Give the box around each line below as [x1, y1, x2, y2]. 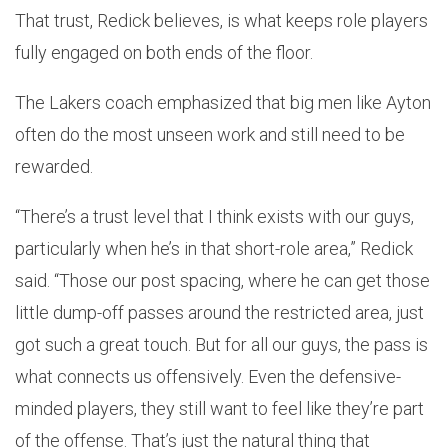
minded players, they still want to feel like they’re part [15, 398, 424, 420]
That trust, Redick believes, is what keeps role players [15, 10, 428, 32]
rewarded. [15, 156, 93, 178]
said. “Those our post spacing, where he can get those [15, 270, 430, 292]
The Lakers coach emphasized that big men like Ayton [15, 92, 431, 114]
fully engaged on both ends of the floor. [15, 42, 313, 64]
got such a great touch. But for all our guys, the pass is [15, 334, 428, 356]
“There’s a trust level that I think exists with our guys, [15, 206, 414, 228]
